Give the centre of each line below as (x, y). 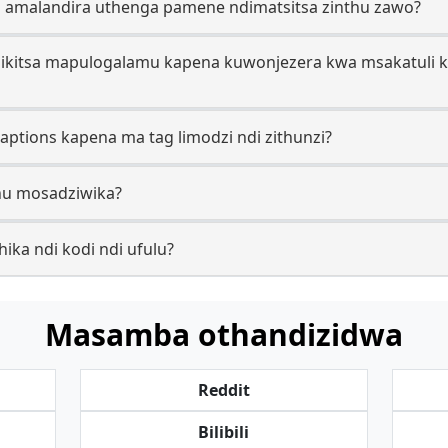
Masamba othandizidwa (224, 334)
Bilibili (224, 432)
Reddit (223, 390)
